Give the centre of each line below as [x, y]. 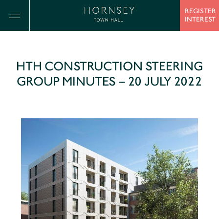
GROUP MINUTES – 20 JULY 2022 [109, 81]
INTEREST [200, 19]
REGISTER [200, 11]
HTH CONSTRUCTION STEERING [109, 66]
